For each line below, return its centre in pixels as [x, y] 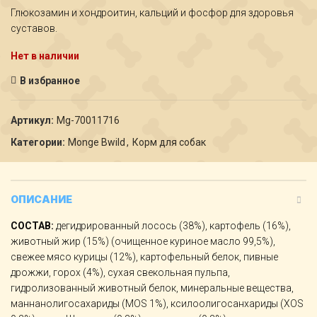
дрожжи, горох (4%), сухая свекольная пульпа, [120, 272]
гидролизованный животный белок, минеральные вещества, [152, 288]
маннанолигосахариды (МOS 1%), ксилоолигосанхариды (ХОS [157, 304]
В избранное [50, 81]
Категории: [39, 142]
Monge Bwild [97, 142]
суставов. [34, 28]
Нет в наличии [45, 56]
